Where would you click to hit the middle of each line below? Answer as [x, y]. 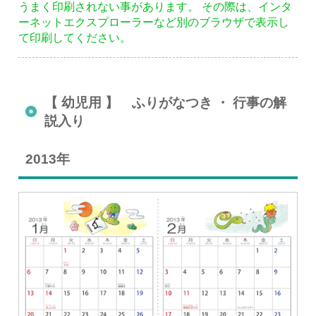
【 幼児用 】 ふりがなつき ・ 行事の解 [166, 102]
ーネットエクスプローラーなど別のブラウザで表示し [154, 22]
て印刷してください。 [75, 38]
